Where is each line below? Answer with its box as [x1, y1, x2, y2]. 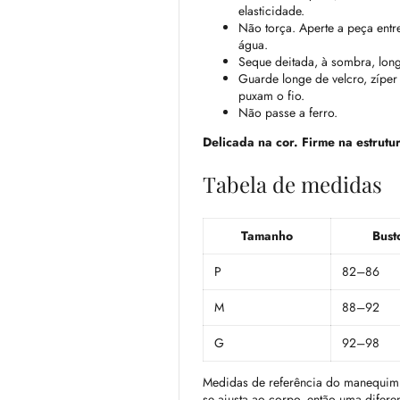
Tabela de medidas [203, 170, 382, 199]
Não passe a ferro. [238, 104, 337, 122]
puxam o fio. [238, 87, 304, 105]
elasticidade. [238, 2, 304, 21]
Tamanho [241, 227, 293, 246]
